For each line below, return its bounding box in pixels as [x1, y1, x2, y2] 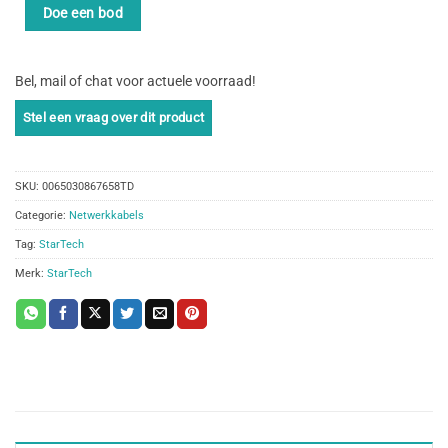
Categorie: [15, 208, 69, 223]
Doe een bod [42, 4, 124, 21]
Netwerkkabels [69, 208, 144, 223]
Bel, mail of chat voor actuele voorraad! [15, 73, 256, 90]
